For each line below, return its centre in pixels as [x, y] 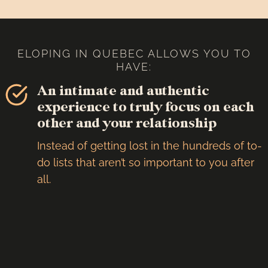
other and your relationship [127, 123]
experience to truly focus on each [146, 107]
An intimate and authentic [123, 91]
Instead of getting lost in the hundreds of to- [150, 145]
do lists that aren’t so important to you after [146, 162]
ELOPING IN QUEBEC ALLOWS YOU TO [134, 53]
